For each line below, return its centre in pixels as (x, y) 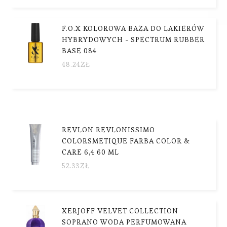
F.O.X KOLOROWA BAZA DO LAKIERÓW (134, 28)
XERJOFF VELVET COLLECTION (120, 211)
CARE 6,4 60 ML (91, 152)
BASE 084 (80, 50)
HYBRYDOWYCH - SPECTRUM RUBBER (134, 39)
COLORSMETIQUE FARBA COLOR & (126, 141)
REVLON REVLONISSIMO (109, 129)
